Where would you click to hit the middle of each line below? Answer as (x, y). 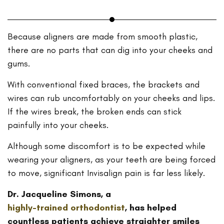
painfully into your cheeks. (58, 125)
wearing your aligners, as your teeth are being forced (111, 159)
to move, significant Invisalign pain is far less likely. (106, 173)
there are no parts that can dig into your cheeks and (110, 50)
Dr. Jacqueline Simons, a (59, 194)
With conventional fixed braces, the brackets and (103, 84)
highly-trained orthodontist (66, 207)
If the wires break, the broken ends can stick (94, 111)
